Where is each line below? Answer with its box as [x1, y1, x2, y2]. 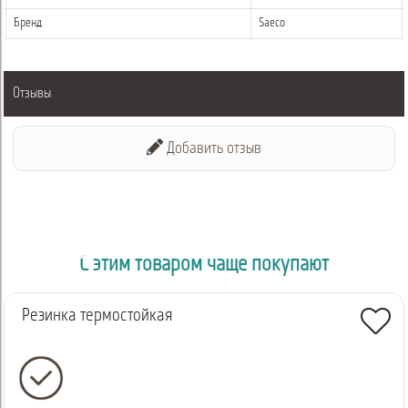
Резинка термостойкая [22, 307, 173, 325]
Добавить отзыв [163, 140, 261, 158]
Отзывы [13, 87, 51, 101]
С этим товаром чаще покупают [79, 254, 329, 276]
